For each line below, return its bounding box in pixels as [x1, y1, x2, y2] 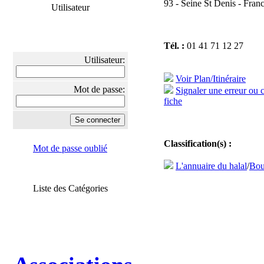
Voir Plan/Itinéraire [176, 74, 246, 84]
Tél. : [164, 41, 184, 51]
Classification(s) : [164, 138, 232, 148]
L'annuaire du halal [176, 161, 247, 171]
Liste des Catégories [32, 183, 108, 193]
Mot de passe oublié [33, 143, 107, 153]
